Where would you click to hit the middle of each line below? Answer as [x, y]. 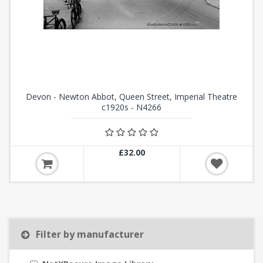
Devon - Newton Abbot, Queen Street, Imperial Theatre [131, 97]
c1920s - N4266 [131, 107]
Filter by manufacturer [90, 234]
